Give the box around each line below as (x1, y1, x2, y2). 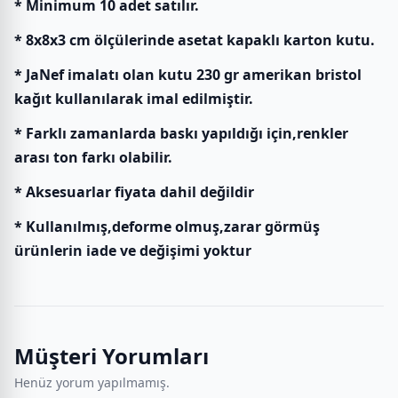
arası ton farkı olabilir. (14, 147, 172, 167)
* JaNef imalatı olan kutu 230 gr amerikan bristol (14, 64, 362, 84)
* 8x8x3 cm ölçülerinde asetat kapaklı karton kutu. (14, 29, 375, 50)
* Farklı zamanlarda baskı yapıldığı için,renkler (14, 123, 348, 143)
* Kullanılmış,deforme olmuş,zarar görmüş (14, 216, 320, 236)
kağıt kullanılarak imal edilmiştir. (14, 88, 253, 108)
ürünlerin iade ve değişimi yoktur (14, 240, 251, 260)
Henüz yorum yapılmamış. (14, 373, 170, 391)
